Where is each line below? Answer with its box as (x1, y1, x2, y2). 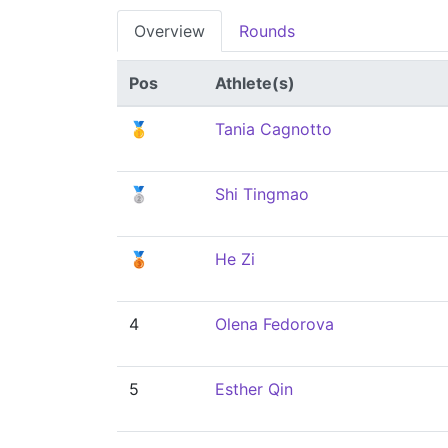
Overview (134, 21, 205, 41)
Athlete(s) (215, 73, 295, 93)
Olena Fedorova (215, 314, 334, 334)
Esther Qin (215, 379, 293, 399)
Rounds (239, 21, 295, 41)
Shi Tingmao (215, 184, 309, 204)
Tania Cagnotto (215, 119, 332, 139)
